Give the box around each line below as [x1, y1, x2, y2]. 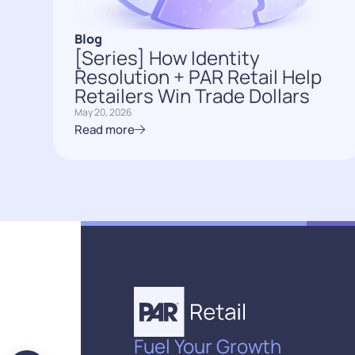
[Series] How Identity [74, 44, 261, 71]
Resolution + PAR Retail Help [74, 63, 323, 90]
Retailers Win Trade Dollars [74, 82, 311, 109]
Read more [74, 120, 136, 138]
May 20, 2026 [74, 105, 132, 119]
